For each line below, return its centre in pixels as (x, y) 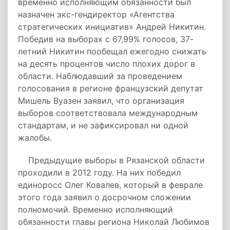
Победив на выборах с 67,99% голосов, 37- (106, 39)
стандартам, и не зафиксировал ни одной (103, 125)
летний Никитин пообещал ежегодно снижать (112, 51)
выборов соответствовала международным (108, 113)
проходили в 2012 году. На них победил (99, 172)
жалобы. (35, 138)
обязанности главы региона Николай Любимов (114, 222)
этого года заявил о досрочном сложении (104, 197)
